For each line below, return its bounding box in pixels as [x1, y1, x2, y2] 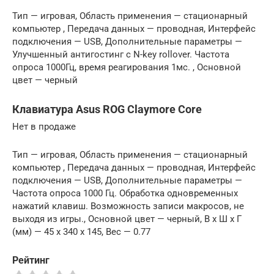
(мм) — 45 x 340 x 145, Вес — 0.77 [12, 226, 150, 237]
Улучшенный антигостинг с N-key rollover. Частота [12, 49, 229, 60]
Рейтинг [12, 254, 50, 266]
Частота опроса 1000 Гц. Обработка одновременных [12, 188, 238, 199]
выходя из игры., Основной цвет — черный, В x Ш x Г [12, 213, 242, 224]
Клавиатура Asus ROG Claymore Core [12, 103, 202, 116]
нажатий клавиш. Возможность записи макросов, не [12, 201, 244, 212]
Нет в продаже [12, 121, 76, 132]
